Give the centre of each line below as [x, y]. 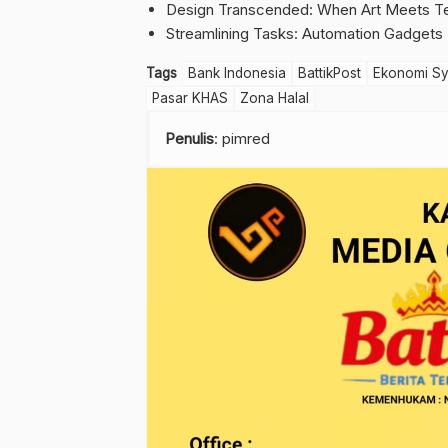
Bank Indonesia [237, 72]
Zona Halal [274, 97]
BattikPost [329, 72]
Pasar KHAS [190, 97]
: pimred [242, 138]
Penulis [189, 138]
